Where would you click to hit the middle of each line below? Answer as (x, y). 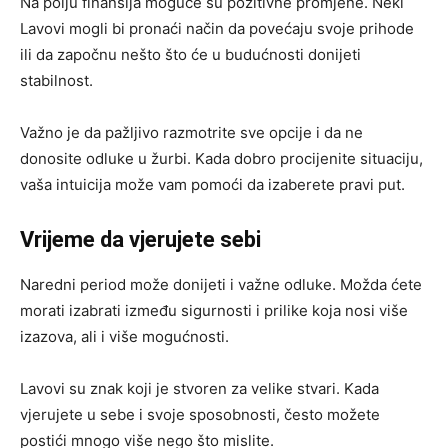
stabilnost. (56, 80)
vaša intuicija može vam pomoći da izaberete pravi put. (212, 184)
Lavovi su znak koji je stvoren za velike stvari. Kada (199, 388)
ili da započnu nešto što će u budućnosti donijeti (190, 54)
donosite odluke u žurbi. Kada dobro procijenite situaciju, (221, 158)
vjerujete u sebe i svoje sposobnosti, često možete (200, 414)
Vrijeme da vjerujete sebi (140, 239)
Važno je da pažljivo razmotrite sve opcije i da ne (191, 132)
